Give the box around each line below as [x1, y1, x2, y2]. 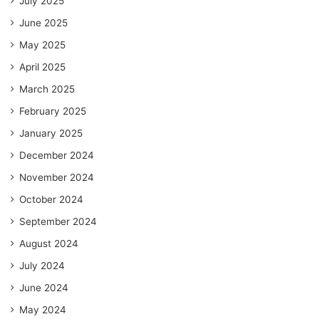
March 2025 [19, 83, 75, 95]
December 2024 [19, 149, 94, 161]
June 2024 [19, 281, 68, 293]
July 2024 [19, 259, 65, 271]
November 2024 [19, 171, 94, 183]
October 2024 [19, 193, 83, 205]
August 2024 [19, 237, 78, 249]
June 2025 [19, 16, 68, 28]
